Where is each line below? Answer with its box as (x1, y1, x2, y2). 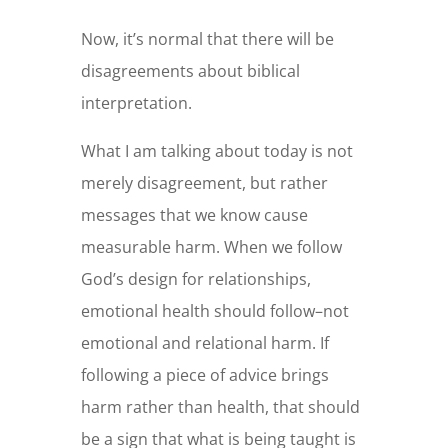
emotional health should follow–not (80, 300, 349, 323)
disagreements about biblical (80, 60, 300, 83)
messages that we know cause (80, 204, 308, 227)
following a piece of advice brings (80, 364, 329, 387)
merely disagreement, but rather (80, 172, 328, 195)
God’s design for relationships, (80, 268, 311, 291)
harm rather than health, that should (80, 396, 360, 419)
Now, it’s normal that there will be (80, 28, 334, 51)
